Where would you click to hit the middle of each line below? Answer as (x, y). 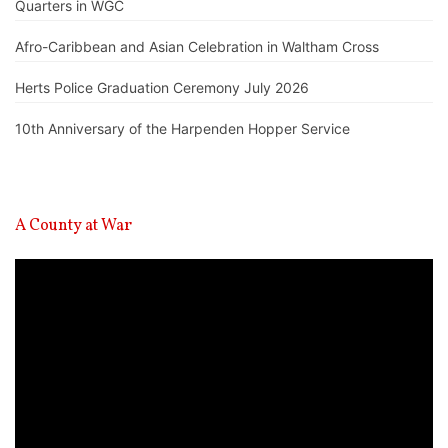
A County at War (73, 226)
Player (34, 289)
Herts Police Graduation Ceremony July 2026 (162, 87)
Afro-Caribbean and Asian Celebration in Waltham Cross (197, 46)
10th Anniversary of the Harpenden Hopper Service (182, 129)
